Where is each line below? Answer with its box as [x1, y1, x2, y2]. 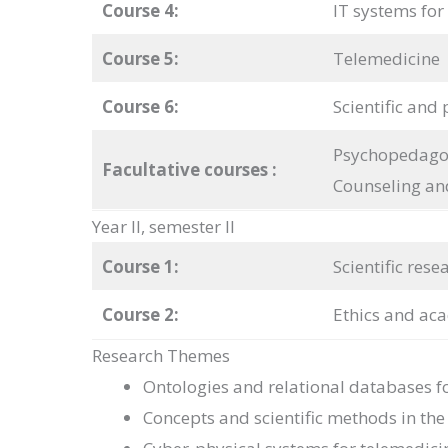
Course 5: [101, 47, 179, 71]
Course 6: [101, 95, 179, 119]
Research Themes [92, 344, 230, 368]
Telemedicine [332, 47, 440, 71]
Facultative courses [101, 158, 272, 182]
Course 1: [101, 255, 179, 279]
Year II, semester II [92, 215, 235, 239]
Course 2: [101, 303, 179, 327]
